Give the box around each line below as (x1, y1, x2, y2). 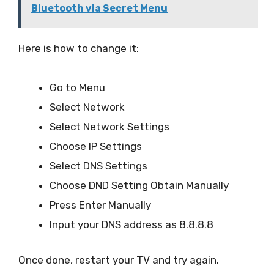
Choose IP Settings (50, 140, 142, 153)
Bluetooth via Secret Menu (31, 2, 168, 14)
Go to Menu (50, 81, 105, 94)
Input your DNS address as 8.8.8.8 (50, 218, 213, 231)
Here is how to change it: (18, 42, 139, 54)
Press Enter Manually (50, 199, 151, 212)
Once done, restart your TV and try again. (18, 253, 219, 266)
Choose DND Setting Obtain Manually (50, 179, 229, 192)
